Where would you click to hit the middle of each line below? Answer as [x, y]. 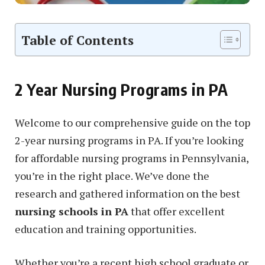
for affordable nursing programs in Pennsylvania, [132, 158]
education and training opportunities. [106, 229]
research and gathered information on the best [127, 193]
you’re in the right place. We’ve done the [112, 175]
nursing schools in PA [72, 211]
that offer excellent [177, 211]
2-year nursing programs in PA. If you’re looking [129, 140]
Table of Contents [77, 40]
